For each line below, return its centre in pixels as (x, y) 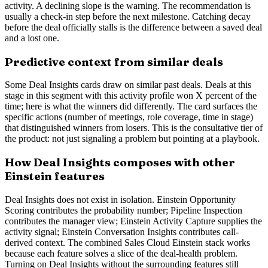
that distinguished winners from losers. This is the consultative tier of (134, 128)
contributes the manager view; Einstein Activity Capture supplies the (133, 221)
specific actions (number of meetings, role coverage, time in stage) (129, 117)
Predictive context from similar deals (114, 62)
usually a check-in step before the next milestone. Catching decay (128, 16)
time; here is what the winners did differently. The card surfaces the (131, 106)
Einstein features (55, 176)
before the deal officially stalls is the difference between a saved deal (133, 27)
